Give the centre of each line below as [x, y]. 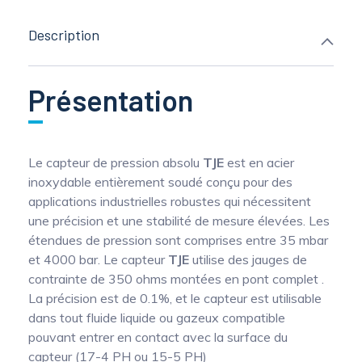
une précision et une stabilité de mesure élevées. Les [179, 221]
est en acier [259, 162]
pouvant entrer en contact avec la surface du [158, 337]
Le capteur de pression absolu [116, 162]
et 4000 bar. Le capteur [98, 259]
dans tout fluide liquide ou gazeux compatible [157, 318]
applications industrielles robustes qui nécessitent [170, 201]
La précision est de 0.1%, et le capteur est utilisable [175, 298]
